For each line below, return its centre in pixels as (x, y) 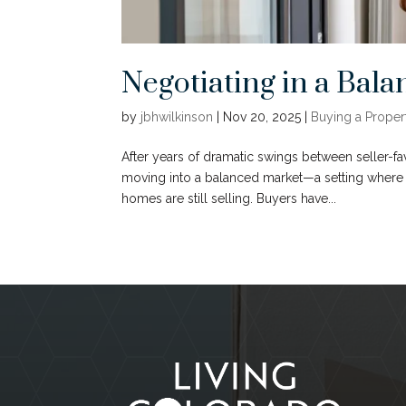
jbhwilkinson (177, 116)
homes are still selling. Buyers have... (229, 198)
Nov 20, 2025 (262, 116)
